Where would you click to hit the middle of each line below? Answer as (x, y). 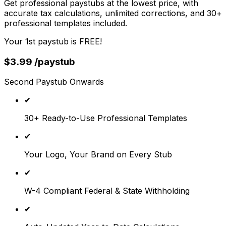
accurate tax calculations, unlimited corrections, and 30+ (113, 13)
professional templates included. (66, 23)
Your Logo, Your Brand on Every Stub (98, 155)
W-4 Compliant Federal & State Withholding (107, 191)
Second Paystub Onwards (54, 82)
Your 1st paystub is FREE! (53, 41)
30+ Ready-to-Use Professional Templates (106, 118)
